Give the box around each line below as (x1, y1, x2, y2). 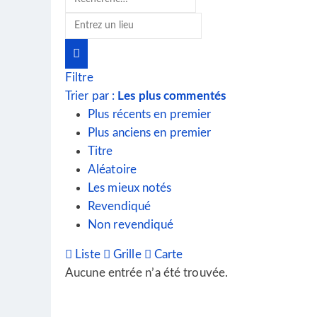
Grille (110, 248, 142, 260)
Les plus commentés (117, 90, 226, 102)
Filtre (65, 71, 93, 83)
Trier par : (65, 90, 118, 102)
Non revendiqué (88, 219, 174, 231)
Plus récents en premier (88, 108, 212, 120)
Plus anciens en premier (88, 127, 212, 139)
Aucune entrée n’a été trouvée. (65, 267, 228, 279)
